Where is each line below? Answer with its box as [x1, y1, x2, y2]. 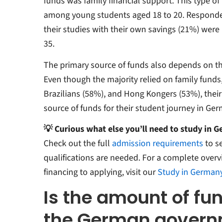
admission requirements [111, 137, 203, 150]
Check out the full [43, 137, 112, 150]
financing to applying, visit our [43, 166, 158, 179]
